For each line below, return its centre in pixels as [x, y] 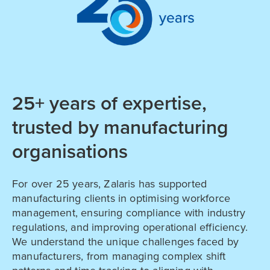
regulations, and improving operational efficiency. [130, 227]
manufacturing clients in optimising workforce [121, 198]
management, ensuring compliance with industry [129, 212]
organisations [70, 152]
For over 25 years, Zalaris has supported [110, 184]
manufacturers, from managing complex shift [119, 256]
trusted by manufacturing [120, 128]
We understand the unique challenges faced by [125, 241]
